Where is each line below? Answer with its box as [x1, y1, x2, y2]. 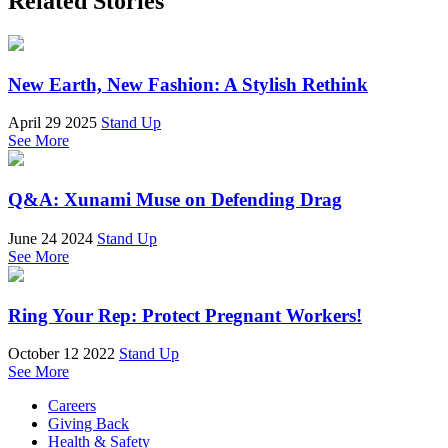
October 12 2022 [8, 345, 115, 363]
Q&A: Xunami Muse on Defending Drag [8, 189, 342, 211]
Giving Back [48, 415, 129, 433]
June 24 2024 [8, 229, 93, 247]
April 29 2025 [8, 114, 97, 132]
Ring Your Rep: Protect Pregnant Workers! [8, 304, 362, 326]
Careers [48, 397, 96, 415]
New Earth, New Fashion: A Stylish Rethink [8, 73, 368, 95]
